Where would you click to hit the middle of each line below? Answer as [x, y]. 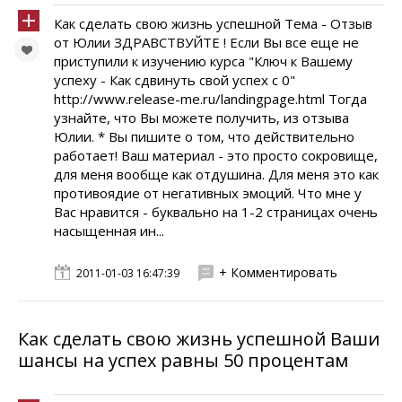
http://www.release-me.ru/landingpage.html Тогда [210, 99]
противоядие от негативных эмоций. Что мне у [208, 193]
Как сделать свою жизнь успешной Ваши [199, 339]
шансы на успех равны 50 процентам [183, 360]
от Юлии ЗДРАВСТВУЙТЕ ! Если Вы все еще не [206, 42]
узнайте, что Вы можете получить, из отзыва [201, 118]
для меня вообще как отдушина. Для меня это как [216, 174]
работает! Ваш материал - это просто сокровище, [216, 155]
